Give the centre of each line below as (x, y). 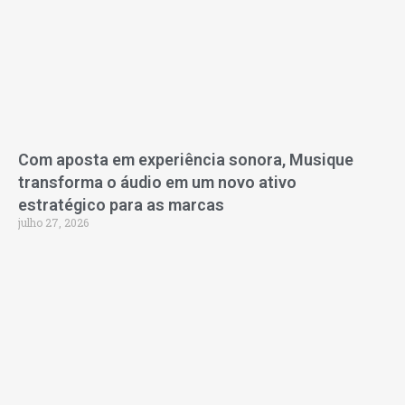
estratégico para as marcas (121, 205)
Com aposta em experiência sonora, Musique (186, 160)
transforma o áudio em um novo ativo (157, 183)
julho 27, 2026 (53, 223)
